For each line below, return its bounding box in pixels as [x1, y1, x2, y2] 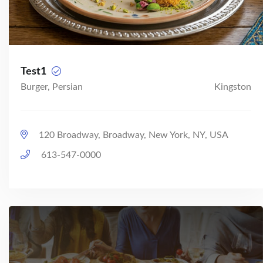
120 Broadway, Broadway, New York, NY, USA [36, 130, 228, 140]
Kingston [214, 82, 251, 92]
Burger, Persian [21, 82, 83, 92]
